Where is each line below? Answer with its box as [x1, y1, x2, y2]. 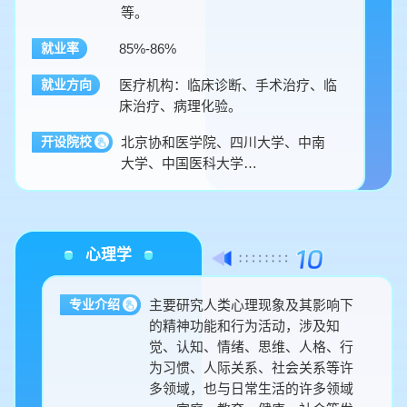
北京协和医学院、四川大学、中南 [121, 134, 326, 150]
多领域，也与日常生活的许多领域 [149, 380, 354, 396]
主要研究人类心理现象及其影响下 [149, 296, 354, 313]
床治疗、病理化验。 [119, 97, 243, 114]
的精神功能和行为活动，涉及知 [149, 317, 341, 333]
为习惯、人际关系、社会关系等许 [149, 359, 354, 375]
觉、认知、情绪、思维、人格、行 [149, 338, 354, 354]
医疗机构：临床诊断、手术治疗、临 [119, 76, 338, 93]
